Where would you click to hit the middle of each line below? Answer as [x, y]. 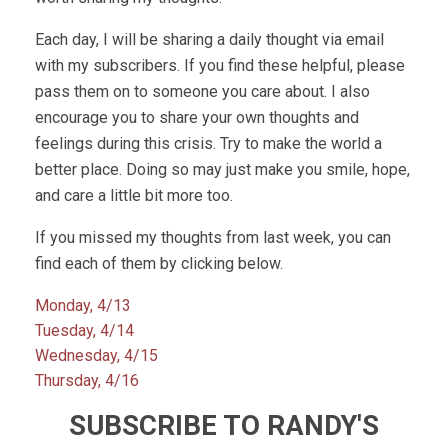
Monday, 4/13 [83, 305]
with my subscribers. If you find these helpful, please [220, 65]
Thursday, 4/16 [87, 380]
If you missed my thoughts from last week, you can [213, 237]
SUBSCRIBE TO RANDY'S [224, 425]
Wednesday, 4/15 [96, 355]
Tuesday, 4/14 [84, 330]
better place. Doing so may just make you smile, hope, [222, 169]
